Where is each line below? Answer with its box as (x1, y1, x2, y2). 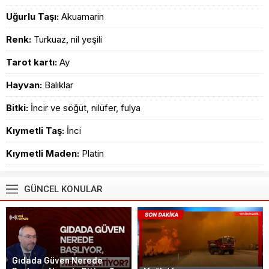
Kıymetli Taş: (6, 125, 64, 136)
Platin (82, 148, 104, 159)
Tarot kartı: (6, 56, 57, 68)
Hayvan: (6, 79, 42, 91)
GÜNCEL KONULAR (24, 184, 103, 195)
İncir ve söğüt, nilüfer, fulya (31, 102, 141, 113)
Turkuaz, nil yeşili (34, 34, 102, 45)
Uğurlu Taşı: (6, 11, 59, 22)
